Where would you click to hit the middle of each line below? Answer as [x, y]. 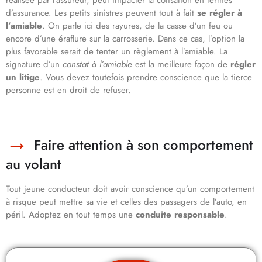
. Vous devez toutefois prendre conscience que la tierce [146, 77]
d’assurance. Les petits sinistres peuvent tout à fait [101, 13]
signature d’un [34, 65]
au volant [34, 164]
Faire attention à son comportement [144, 145]
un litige [23, 77]
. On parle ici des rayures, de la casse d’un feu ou [137, 26]
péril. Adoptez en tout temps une [71, 215]
